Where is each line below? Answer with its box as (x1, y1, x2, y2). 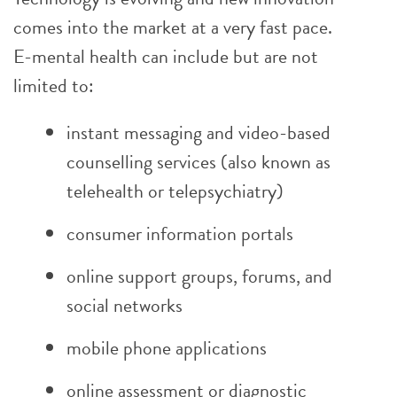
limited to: (13, 71, 94, 100)
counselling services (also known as (66, 147, 331, 176)
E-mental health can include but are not (13, 42, 318, 71)
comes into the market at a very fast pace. (13, 12, 332, 42)
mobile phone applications (66, 333, 267, 362)
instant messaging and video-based (66, 118, 331, 147)
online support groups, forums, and (66, 261, 332, 291)
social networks (66, 291, 183, 320)
